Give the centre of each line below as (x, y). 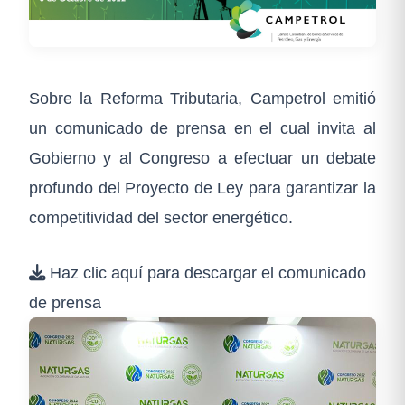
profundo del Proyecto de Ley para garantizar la (202, 187)
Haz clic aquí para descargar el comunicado (206, 272)
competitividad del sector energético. (161, 217)
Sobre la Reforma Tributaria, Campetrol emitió (202, 98)
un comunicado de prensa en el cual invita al (202, 127)
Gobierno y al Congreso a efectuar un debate (202, 157)
